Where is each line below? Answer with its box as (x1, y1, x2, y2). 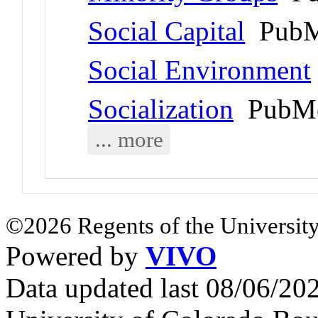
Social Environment (88, 54, 312, 85)
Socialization (88, 93, 234, 124)
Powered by (6, 240, 146, 271)
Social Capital (88, 15, 246, 46)
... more (94, 126, 163, 152)
